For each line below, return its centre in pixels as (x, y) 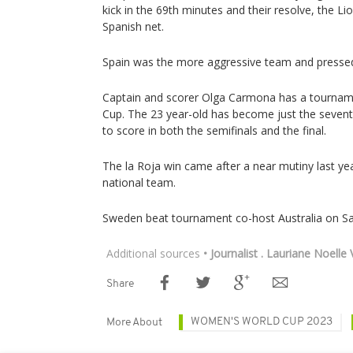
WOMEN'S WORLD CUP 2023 (262, 322)
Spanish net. (133, 26)
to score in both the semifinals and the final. (214, 130)
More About (134, 323)
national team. (139, 182)
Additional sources (153, 253)
